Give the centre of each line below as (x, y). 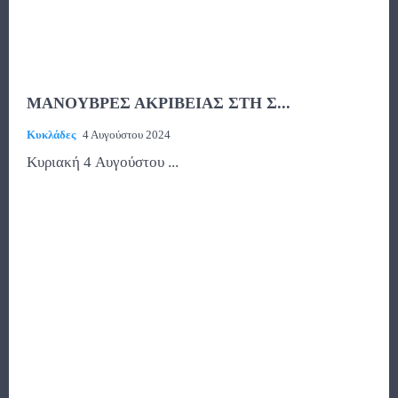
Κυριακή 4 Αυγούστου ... (103, 163)
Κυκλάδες (51, 135)
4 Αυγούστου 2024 (127, 135)
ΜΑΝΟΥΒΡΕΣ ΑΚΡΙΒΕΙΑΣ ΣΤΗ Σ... (159, 103)
